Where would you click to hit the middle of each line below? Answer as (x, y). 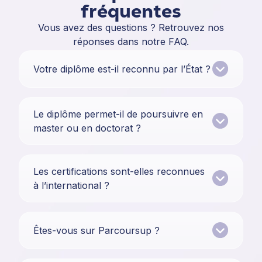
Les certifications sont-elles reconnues (119, 172)
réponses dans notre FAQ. (131, 42)
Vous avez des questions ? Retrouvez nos (131, 28)
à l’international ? (71, 186)
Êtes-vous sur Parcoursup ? (96, 231)
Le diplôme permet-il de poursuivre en (118, 114)
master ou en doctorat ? (87, 128)
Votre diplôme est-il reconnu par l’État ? (122, 69)
